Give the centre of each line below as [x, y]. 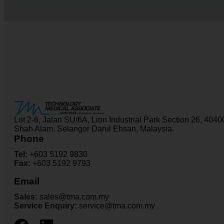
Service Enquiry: [46, 205]
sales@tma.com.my [74, 196]
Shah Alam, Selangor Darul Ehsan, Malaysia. [94, 128]
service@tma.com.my [117, 205]
